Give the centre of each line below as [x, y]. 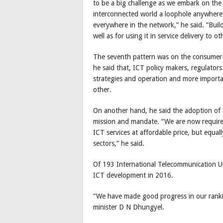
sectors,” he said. [119, 143]
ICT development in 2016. [133, 175]
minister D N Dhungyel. [129, 207]
